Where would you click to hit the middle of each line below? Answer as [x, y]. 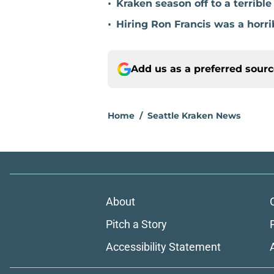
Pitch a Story [136, 224]
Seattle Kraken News [194, 116]
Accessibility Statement [163, 247]
